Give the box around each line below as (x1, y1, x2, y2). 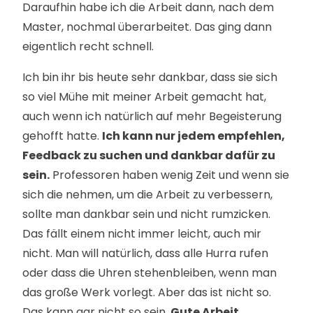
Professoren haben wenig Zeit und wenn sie (50, 167, 289, 183)
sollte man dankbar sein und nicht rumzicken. (22, 206, 270, 222)
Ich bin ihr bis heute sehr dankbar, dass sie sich (22, 69, 277, 85)
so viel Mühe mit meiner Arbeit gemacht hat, (22, 89, 266, 105)
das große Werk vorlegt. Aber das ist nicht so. (22, 284, 271, 300)
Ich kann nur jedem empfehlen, (102, 128, 285, 144)
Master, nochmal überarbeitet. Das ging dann (22, 19, 272, 35)
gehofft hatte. (22, 128, 102, 144)
